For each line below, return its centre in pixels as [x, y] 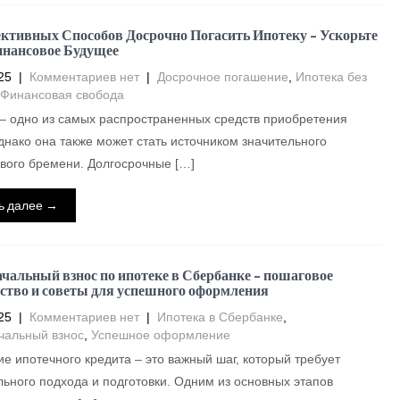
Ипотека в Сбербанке [220, 317]
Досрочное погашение [222, 77]
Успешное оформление [160, 335]
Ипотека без [331, 77]
